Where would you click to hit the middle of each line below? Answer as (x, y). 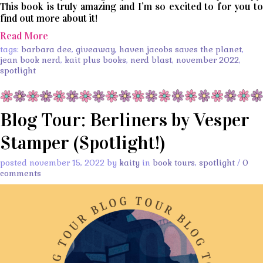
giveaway (95, 50)
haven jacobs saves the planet (181, 50)
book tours (174, 162)
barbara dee (46, 50)
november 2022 (208, 60)
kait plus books (95, 60)
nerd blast (151, 60)
